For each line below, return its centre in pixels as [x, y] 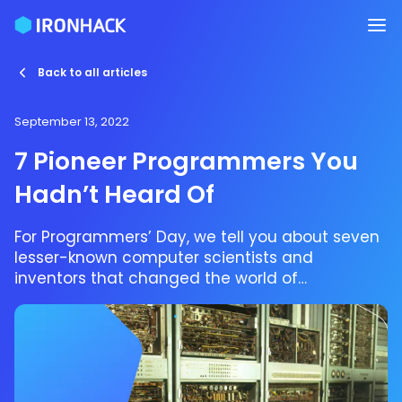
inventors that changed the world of [156, 279]
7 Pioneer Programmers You [186, 161]
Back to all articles [92, 72]
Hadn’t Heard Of [114, 194]
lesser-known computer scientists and [164, 258]
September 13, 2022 [72, 122]
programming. [70, 299]
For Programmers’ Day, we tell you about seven [197, 237]
